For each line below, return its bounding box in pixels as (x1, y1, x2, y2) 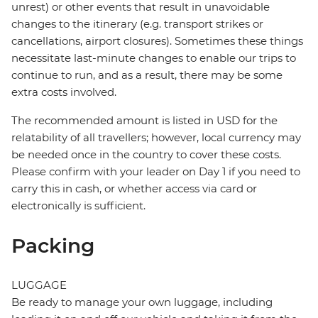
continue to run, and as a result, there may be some (11, 68, 283, 82)
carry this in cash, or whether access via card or (11, 182, 257, 196)
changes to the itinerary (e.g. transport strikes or (11, 17, 263, 31)
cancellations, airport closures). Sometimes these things (11, 34, 303, 48)
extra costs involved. (11, 85, 116, 99)
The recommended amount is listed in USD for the (11, 114, 278, 128)
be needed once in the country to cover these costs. (11, 148, 281, 162)
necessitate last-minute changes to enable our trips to (11, 51, 296, 65)
